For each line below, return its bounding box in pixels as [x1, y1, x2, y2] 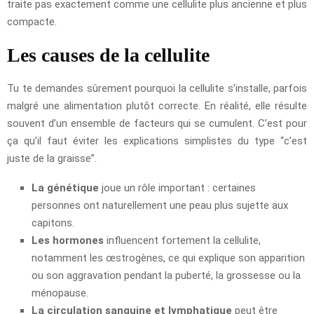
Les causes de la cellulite [7, 43, 210, 66]
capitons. [32, 216, 74, 229]
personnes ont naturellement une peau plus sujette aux [32, 198, 288, 212]
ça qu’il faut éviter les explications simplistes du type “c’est [7, 134, 307, 147]
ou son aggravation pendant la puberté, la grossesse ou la [32, 268, 301, 282]
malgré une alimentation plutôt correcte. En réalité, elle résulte [7, 99, 307, 112]
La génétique [32, 181, 99, 194]
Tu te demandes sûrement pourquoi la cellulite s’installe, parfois [7, 81, 307, 95]
